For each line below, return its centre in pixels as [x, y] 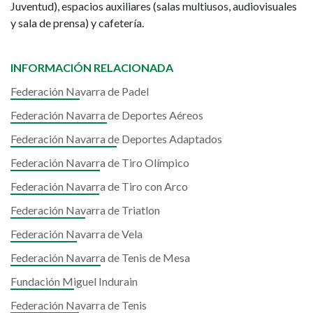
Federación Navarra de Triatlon [85, 210]
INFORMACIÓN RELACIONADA [92, 67]
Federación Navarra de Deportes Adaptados [116, 139]
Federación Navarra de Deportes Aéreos [107, 115]
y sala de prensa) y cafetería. [77, 23]
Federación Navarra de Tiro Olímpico [100, 162]
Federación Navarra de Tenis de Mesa [100, 257]
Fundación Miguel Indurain [74, 281]
